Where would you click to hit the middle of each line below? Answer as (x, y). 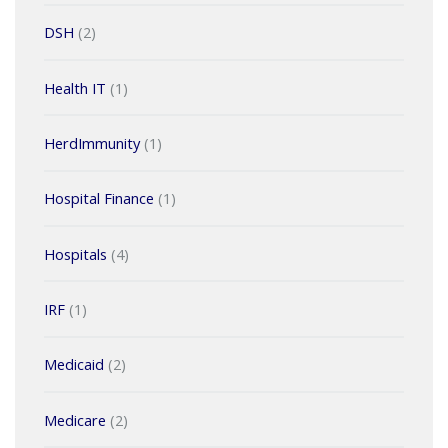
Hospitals (75, 253)
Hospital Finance (98, 198)
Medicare (74, 419)
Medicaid (73, 364)
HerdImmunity (91, 142)
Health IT (74, 87)
